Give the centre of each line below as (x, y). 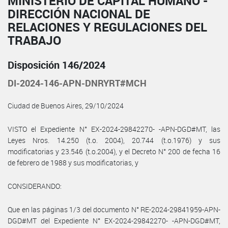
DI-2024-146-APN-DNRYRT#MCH (77, 83)
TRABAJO (34, 40)
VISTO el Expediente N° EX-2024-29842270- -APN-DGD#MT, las (114, 129)
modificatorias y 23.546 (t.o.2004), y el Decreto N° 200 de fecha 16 (114, 151)
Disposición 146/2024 (56, 65)
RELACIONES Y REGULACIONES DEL (107, 27)
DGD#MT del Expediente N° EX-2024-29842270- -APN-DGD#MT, (114, 220)
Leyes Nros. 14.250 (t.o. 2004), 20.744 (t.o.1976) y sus (114, 140)
